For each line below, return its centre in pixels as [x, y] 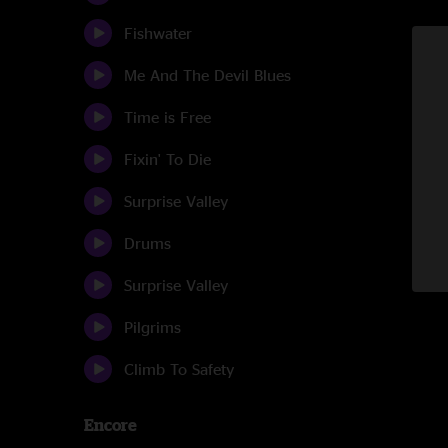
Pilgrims [152, 327]
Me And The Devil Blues [207, 75]
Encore [110, 425]
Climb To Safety [179, 369]
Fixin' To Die [167, 159]
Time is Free [167, 117]
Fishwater [158, 33]
